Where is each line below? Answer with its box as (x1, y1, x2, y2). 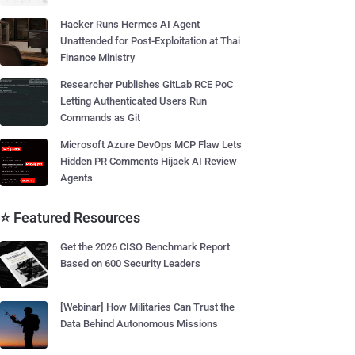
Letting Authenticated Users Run (60, 95, 207, 107)
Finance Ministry (60, 52, 135, 63)
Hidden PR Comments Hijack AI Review (60, 155, 237, 167)
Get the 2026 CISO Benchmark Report (60, 241, 230, 253)
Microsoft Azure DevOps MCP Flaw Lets (60, 139, 242, 151)
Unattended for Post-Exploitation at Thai (60, 35, 240, 47)
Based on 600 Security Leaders (60, 258, 200, 269)
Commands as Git (60, 112, 140, 124)
